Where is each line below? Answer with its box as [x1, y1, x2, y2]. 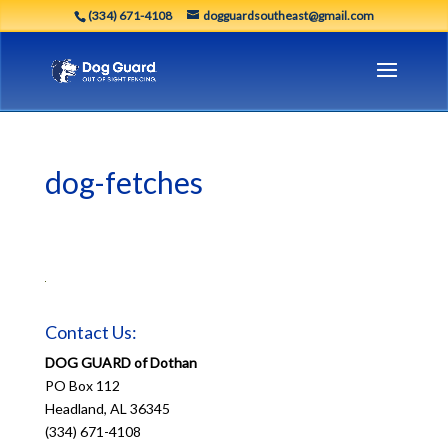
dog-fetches [44, 164, 203, 200]
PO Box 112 [44, 377, 120, 394]
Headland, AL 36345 [44, 400, 170, 417]
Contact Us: [44, 321, 137, 343]
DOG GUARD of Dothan [44, 354, 197, 371]
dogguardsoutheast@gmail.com [202, 8, 374, 23]
